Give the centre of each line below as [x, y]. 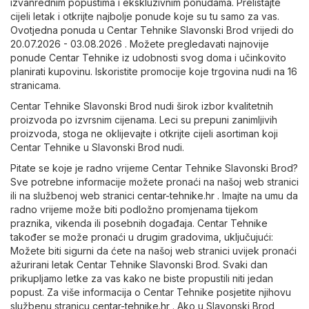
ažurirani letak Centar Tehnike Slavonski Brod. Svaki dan [139, 265]
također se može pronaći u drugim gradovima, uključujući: [142, 237]
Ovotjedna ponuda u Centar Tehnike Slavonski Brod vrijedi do [152, 30]
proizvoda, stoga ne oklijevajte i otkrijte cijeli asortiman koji [144, 134]
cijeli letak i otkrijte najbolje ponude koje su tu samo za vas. [145, 17]
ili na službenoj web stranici [74, 196]
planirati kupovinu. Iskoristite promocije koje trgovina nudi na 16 [154, 72]
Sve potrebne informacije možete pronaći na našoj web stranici [154, 182]
